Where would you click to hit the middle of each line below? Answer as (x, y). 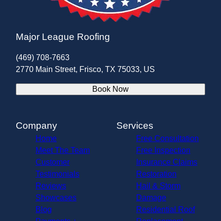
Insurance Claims (167, 162)
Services (135, 126)
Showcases (56, 198)
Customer (53, 162)
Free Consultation (167, 139)
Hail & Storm (158, 186)
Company (37, 126)
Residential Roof (166, 210)
